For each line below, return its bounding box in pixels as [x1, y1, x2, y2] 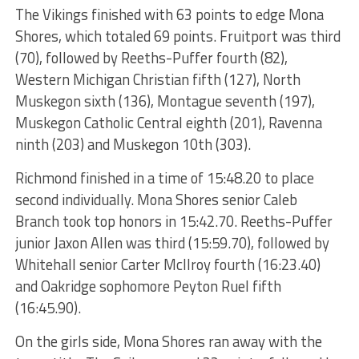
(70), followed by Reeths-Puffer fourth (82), [14, 46, 288, 69]
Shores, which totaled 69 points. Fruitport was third [14, 24, 341, 47]
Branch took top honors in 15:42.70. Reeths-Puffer [14, 209, 333, 232]
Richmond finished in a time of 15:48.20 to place [14, 166, 314, 189]
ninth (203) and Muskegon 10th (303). [14, 132, 251, 155]
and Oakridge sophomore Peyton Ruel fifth [14, 274, 281, 297]
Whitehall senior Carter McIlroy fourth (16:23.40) [14, 252, 321, 276]
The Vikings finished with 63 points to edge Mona [14, 2, 324, 26]
